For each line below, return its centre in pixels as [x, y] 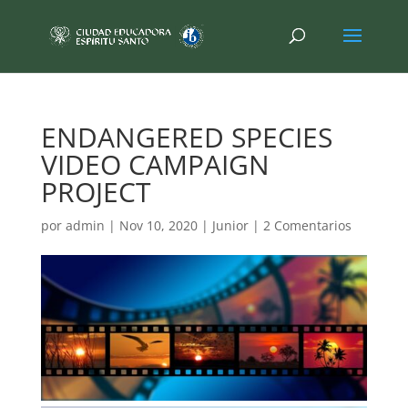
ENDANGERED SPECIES [186, 137]
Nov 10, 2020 [158, 225]
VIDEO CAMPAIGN [155, 164]
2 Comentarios [307, 225]
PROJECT [96, 192]
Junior [230, 225]
